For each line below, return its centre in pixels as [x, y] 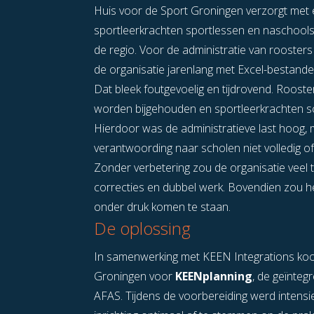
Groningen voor [135, 277]
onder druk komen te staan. [163, 207]
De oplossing [143, 228]
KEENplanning [214, 277]
